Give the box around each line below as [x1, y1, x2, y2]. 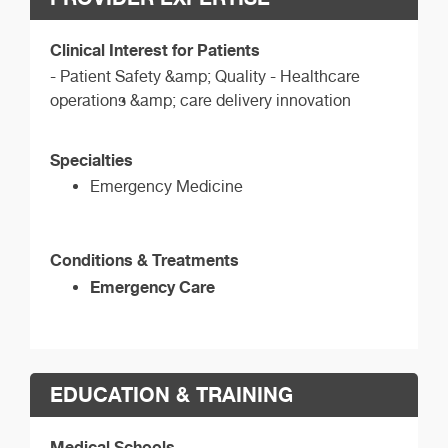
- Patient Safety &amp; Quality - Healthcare [50, 66, 360, 86]
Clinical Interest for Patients [50, 39, 260, 60]
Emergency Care [90, 276, 215, 297]
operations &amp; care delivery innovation [50, 90, 351, 110]
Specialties [50, 149, 133, 170]
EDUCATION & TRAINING [50, 381, 293, 407]
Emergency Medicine [90, 176, 243, 196]
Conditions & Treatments [50, 249, 239, 270]
